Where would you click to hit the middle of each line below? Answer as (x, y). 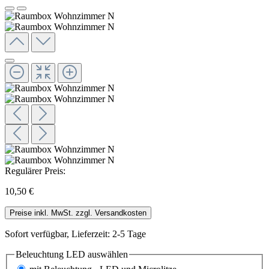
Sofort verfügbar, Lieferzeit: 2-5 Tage (75, 234)
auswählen (107, 254)
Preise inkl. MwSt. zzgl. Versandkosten (78, 213)
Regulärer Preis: (35, 171)
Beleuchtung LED (50, 254)
